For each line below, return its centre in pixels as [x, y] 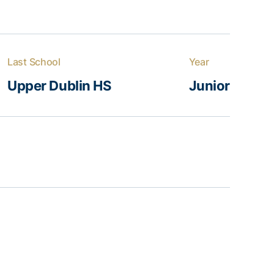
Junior [209, 86]
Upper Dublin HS [59, 86]
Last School [34, 62]
